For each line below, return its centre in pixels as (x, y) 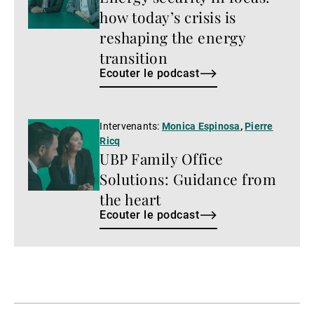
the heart (130, 199)
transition (134, 57)
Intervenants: (131, 126)
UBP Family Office (162, 158)
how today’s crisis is (168, 16)
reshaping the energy (173, 37)
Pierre (259, 126)
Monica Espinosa (201, 126)
